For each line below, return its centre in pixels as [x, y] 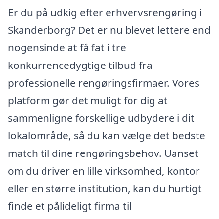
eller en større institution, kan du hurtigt [105, 188]
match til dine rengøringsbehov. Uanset [103, 153]
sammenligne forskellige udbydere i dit [101, 118]
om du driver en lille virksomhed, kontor [104, 170]
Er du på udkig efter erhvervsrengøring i [105, 12]
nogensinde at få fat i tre [67, 47]
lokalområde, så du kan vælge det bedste [107, 135]
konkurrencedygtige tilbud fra [80, 65]
